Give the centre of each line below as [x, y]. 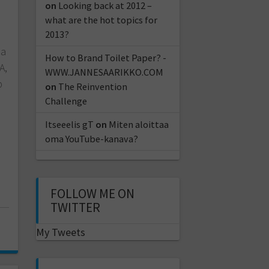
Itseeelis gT [69, 124]
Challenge [66, 101]
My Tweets [60, 232]
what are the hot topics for [101, 20]
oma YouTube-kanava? [91, 138]
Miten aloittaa [138, 124]
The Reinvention [92, 86]
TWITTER [75, 207]
